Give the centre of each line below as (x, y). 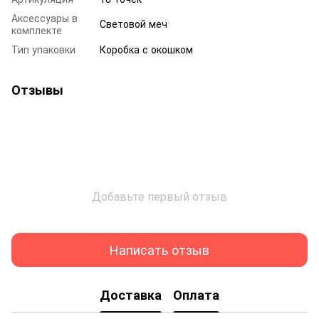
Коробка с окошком (146, 49)
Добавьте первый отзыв (159, 196)
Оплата (196, 295)
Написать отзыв (159, 250)
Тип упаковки (43, 49)
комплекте (37, 30)
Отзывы (37, 89)
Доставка (131, 295)
